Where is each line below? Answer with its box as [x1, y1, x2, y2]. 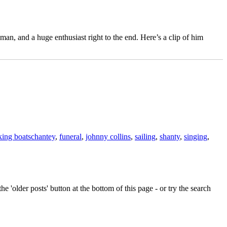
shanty [160, 132, 180, 141]
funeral [59, 132, 82, 141]
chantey [31, 132, 55, 141]
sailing [135, 132, 156, 141]
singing [184, 132, 207, 141]
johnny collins [86, 132, 131, 141]
